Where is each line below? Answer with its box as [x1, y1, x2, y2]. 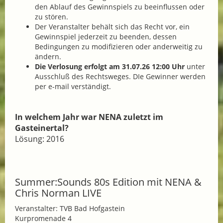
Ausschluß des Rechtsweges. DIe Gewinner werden [35, 72, 206, 82]
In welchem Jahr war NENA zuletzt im [15, 111, 163, 123]
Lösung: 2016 [15, 133, 64, 145]
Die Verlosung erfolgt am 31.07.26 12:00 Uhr [35, 62, 185, 72]
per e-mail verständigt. [35, 82, 111, 92]
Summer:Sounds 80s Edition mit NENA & [15, 175, 202, 189]
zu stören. [35, 12, 68, 22]
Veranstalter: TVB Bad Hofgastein [15, 204, 125, 214]
